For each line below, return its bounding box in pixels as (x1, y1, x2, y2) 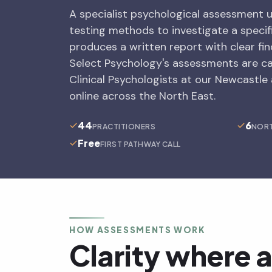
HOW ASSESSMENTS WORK (69, 225, 205, 235)
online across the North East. (69, 89, 216, 103)
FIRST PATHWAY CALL (100, 140, 181, 149)
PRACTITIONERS (92, 122, 156, 131)
